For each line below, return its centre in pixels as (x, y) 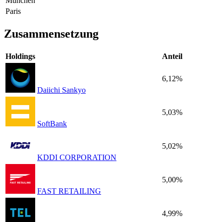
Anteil (172, 56)
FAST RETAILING (69, 191)
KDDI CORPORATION (77, 158)
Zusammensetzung (51, 34)
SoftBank (52, 124)
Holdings (20, 56)
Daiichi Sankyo (61, 90)
